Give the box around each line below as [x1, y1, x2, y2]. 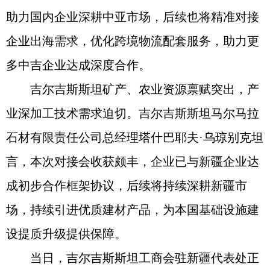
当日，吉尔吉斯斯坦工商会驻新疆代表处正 [30, 251, 259, 265]
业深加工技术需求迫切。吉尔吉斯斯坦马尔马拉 [6, 107, 259, 120]
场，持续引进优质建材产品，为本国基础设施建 [6, 203, 259, 216]
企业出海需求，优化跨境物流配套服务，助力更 [6, 34, 259, 48]
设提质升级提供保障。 [6, 227, 127, 240]
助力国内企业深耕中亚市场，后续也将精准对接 [6, 10, 259, 24]
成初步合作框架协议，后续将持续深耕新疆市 [6, 179, 247, 192]
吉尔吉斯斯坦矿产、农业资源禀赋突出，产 [30, 83, 259, 96]
